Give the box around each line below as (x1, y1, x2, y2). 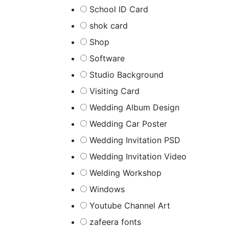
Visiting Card (89, 86, 140, 96)
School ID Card (89, 4, 148, 14)
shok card (89, 20, 128, 31)
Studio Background (89, 70, 164, 80)
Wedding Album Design (89, 102, 179, 112)
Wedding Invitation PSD (89, 135, 180, 145)
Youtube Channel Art (89, 200, 170, 211)
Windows (89, 184, 125, 194)
